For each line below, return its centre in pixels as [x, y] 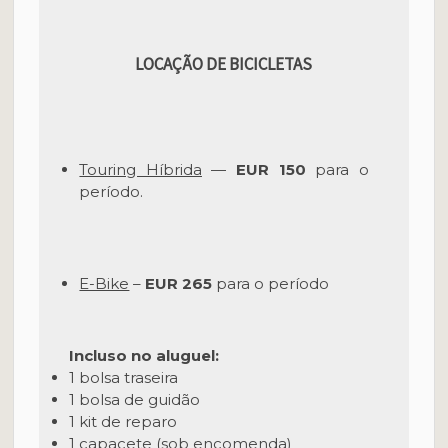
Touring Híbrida [140, 169]
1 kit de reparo [123, 421]
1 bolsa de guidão [135, 399]
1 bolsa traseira [124, 377]
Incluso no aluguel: [144, 355]
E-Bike [104, 283]
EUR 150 [271, 169]
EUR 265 [181, 283]
